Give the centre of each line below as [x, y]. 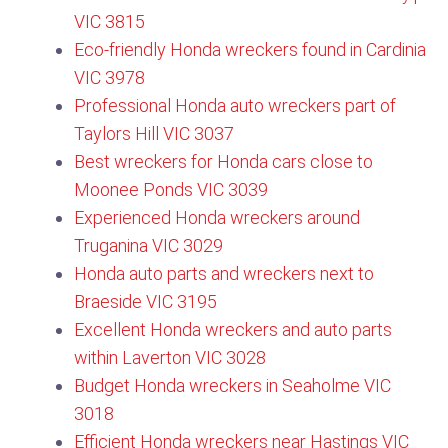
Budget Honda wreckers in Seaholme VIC [232, 385]
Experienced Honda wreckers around [217, 217]
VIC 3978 [109, 77]
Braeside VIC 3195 [145, 301]
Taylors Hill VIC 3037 [154, 133]
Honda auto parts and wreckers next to [224, 273]
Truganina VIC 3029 [148, 245]
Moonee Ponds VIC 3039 [171, 189]
